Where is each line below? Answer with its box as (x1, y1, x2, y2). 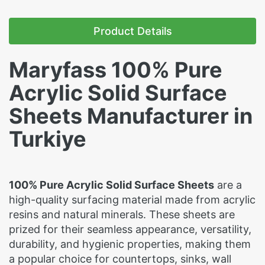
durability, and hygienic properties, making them (9, 238, 251, 250)
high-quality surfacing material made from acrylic (9, 193, 256, 206)
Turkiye (9, 126, 86, 152)
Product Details (93, 25, 172, 37)
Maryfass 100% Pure (9, 57, 222, 83)
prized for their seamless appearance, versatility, (9, 223, 251, 235)
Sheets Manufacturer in (9, 103, 253, 129)
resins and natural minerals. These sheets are (9, 208, 235, 221)
